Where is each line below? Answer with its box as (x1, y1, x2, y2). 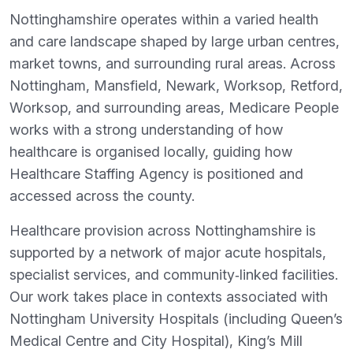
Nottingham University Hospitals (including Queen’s (9, 310, 343, 327)
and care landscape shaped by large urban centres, (9, 33, 340, 50)
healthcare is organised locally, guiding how (9, 143, 292, 160)
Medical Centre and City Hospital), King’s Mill (9, 333, 303, 349)
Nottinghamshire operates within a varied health (9, 11, 318, 28)
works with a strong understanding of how (9, 121, 283, 138)
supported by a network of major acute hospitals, (9, 244, 326, 261)
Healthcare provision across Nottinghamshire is (9, 222, 316, 239)
